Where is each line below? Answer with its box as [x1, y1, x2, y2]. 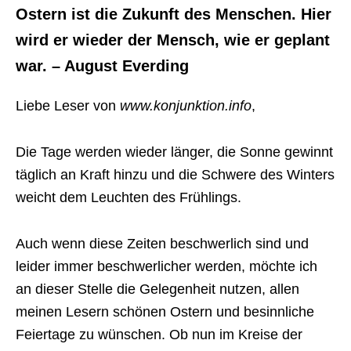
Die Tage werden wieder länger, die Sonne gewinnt [16, 144, 333, 161]
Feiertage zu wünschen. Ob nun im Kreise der [16, 327, 302, 343]
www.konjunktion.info [120, 98, 251, 114]
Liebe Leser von [16, 98, 120, 114]
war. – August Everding [16, 57, 189, 75]
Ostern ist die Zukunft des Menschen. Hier [16, 5, 331, 24]
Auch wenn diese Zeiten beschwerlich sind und [16, 236, 309, 252]
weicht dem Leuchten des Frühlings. [16, 190, 241, 206]
